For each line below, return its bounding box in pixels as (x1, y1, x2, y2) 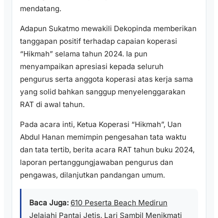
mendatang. (20, 3, 61, 13)
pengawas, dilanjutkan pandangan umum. (20, 170, 165, 180)
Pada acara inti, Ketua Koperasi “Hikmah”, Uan (20, 120, 182, 129)
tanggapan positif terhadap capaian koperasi (20, 36, 177, 46)
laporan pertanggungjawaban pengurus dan (20, 158, 173, 167)
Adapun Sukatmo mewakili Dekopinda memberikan (20, 23, 197, 33)
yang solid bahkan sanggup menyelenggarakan (20, 87, 185, 96)
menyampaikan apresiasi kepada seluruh (20, 61, 163, 71)
